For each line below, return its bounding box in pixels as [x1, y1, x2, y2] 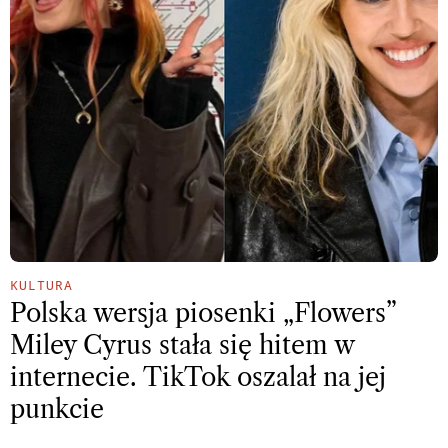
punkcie [10, 394, 104, 426]
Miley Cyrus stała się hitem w [10, 330, 354, 362]
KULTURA [10, 276, 73, 295]
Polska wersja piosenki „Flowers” [10, 298, 396, 330]
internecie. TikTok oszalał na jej [10, 362, 386, 394]
